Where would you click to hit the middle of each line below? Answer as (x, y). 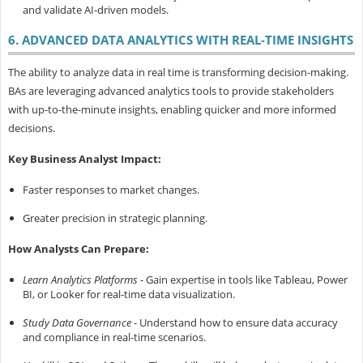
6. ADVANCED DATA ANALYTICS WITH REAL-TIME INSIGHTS (180, 40)
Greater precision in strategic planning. (115, 218)
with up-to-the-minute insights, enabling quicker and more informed (172, 110)
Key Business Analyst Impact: (84, 159)
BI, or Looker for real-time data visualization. (128, 295)
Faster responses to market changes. (111, 190)
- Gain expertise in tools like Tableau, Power (242, 280)
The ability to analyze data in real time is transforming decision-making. (178, 73)
